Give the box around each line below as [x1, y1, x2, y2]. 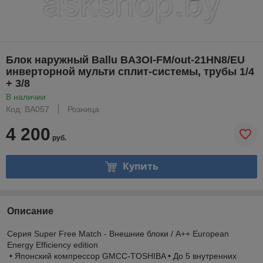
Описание [7, 205, 53, 216]
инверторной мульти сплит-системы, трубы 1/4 [6, 65, 254, 77]
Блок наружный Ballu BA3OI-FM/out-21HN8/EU [6, 53, 245, 66]
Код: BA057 [6, 104, 49, 114]
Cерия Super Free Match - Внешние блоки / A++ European [7, 228, 229, 238]
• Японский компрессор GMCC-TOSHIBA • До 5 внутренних [7, 251, 237, 261]
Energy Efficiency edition [7, 240, 98, 249]
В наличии [6, 92, 46, 102]
